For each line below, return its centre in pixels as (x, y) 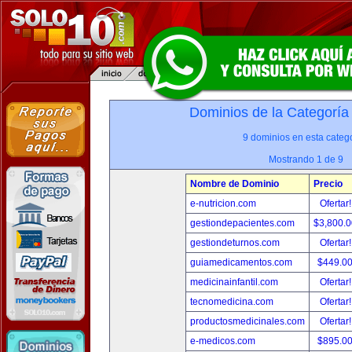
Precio (328, 184)
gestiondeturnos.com (235, 243)
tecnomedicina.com (232, 302)
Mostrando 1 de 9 (306, 159)
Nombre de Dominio (235, 184)
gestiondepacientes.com (242, 223)
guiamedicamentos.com (241, 262)
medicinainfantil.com (234, 282)
